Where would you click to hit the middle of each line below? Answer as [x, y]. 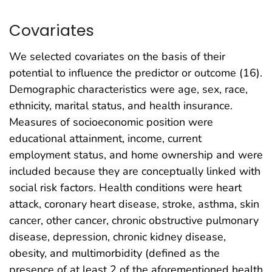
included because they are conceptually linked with [135, 172]
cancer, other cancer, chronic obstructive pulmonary [134, 221]
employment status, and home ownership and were [136, 155]
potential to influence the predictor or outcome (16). [136, 73]
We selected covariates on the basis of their [117, 57]
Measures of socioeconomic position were [111, 122]
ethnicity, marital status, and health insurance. [121, 106]
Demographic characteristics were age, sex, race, [128, 90]
